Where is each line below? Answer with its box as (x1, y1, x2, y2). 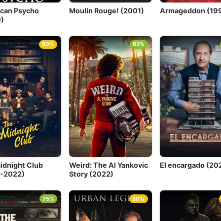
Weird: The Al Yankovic (69, 161, 148, 170)
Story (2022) (69, 170, 114, 179)
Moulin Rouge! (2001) (69, 6, 145, 15)
